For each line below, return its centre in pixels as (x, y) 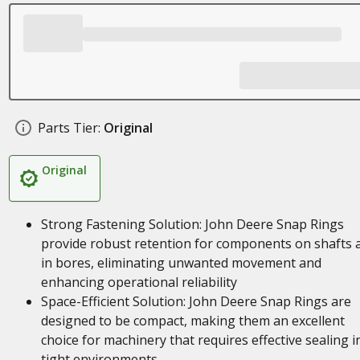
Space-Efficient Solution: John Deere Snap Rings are (196, 301)
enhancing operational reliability (139, 282)
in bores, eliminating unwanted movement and (181, 263)
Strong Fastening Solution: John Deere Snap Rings (192, 224)
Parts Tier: (69, 128)
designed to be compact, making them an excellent (192, 321)
